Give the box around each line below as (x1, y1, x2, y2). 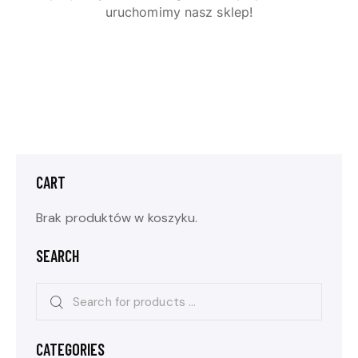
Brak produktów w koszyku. (36, 209, 198, 227)
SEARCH (36, 246, 79, 266)
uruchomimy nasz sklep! (105, 4, 253, 21)
